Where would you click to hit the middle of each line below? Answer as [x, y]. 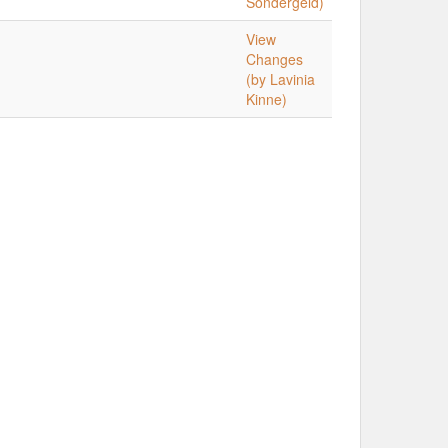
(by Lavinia [280, 79]
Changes [274, 59]
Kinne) [266, 99]
